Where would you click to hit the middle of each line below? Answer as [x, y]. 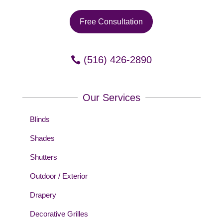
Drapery [43, 195]
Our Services [111, 98]
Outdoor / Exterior [58, 176]
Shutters [43, 157]
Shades [42, 138]
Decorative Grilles [59, 214]
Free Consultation [111, 22]
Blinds [40, 119]
